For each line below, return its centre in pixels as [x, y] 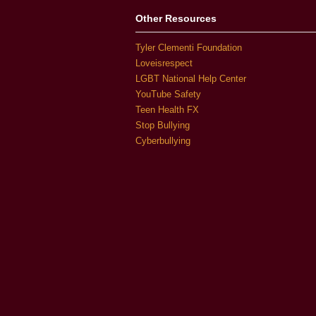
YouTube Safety [168, 95]
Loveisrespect [164, 63]
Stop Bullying [163, 126]
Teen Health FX [167, 110]
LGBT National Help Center [191, 79]
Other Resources [176, 18]
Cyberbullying [163, 141]
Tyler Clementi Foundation [189, 48]
